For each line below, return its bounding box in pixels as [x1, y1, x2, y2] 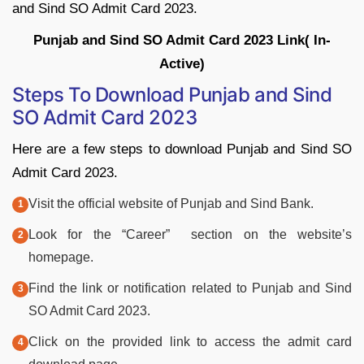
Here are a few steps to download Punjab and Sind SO [12, 141, 352, 157]
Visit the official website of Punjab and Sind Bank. [28, 196, 314, 210]
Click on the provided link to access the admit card [28, 334, 352, 349]
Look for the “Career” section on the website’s [28, 227, 352, 241]
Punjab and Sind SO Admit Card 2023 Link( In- [33, 32, 331, 48]
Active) [159, 55, 205, 71]
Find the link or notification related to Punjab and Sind [28, 280, 352, 295]
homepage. [28, 249, 93, 264]
